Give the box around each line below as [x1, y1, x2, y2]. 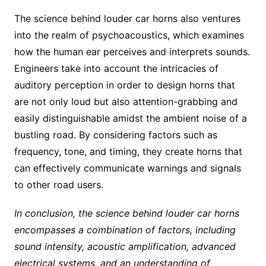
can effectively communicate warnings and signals [14, 162, 241, 175]
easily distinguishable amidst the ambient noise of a [14, 112, 247, 125]
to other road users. [14, 179, 103, 191]
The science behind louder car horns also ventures [14, 12, 240, 25]
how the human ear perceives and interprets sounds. [14, 46, 250, 58]
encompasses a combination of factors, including [14, 224, 236, 236]
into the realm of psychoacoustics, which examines [14, 29, 244, 42]
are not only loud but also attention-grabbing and [14, 96, 237, 108]
